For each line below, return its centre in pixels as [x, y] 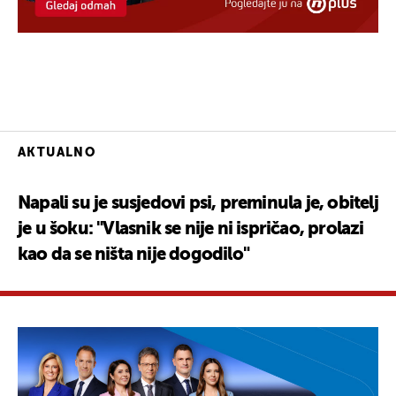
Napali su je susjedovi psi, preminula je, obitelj [198, 204]
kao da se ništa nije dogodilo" [133, 255]
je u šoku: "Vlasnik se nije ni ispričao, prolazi [191, 229]
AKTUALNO [57, 152]
